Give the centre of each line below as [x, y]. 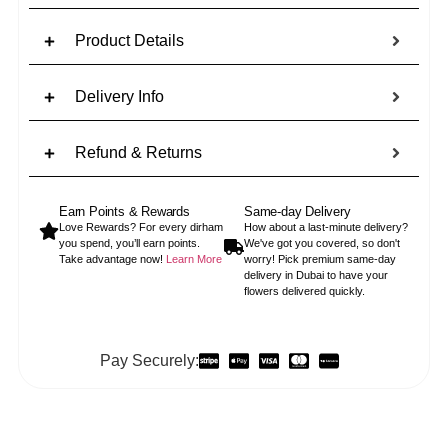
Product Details [129, 40]
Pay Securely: [149, 360]
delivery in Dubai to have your [316, 274]
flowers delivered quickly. [304, 290]
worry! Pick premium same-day [320, 258]
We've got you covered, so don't [322, 242]
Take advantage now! [112, 258]
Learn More [193, 258]
